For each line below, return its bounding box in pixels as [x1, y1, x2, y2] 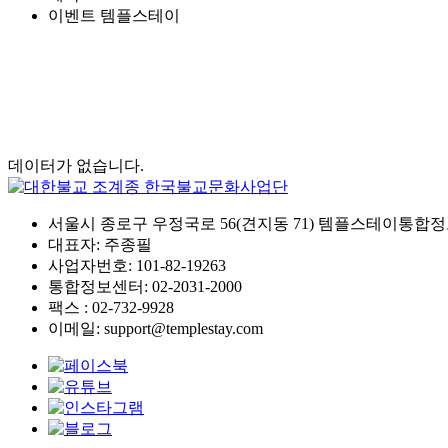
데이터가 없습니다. [8, 157, 144, 175]
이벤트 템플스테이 [48, 6, 180, 24]
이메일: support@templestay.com [48, 320, 263, 338]
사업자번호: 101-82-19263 [48, 257, 226, 275]
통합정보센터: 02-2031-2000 [48, 278, 242, 296]
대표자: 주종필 [48, 236, 152, 254]
